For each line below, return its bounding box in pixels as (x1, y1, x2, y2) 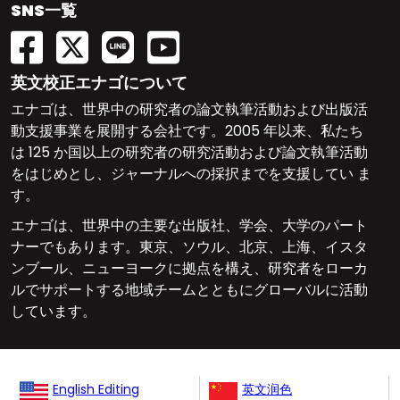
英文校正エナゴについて (11, 71, 187, 94)
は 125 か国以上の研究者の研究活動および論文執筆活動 (11, 141, 368, 162)
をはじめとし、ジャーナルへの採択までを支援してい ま (11, 162, 371, 184)
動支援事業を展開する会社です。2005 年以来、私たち (11, 120, 363, 141)
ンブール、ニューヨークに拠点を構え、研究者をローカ (11, 257, 368, 279)
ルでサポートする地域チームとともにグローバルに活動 (11, 279, 368, 300)
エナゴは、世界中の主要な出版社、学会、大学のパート (11, 214, 368, 236)
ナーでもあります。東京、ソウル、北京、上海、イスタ (11, 236, 368, 257)
